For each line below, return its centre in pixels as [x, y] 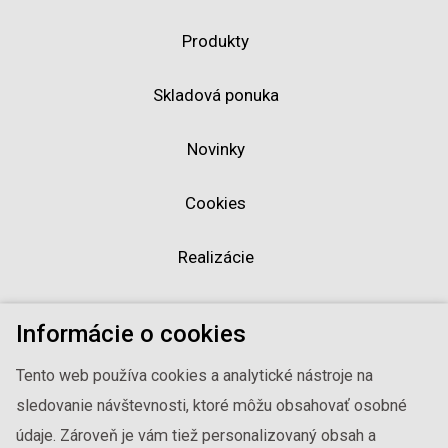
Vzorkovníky [215, 311]
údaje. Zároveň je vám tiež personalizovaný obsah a [196, 436]
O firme [215, 365]
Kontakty [215, 419]
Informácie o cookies [131, 334]
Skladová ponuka [215, 95]
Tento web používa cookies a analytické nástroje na [195, 376]
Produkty [215, 41]
